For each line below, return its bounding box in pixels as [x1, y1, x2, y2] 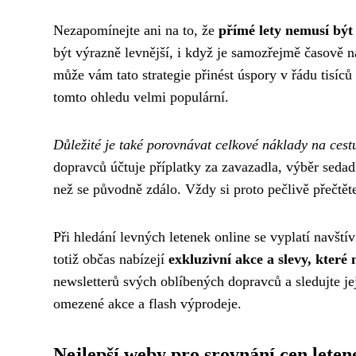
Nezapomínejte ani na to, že [53, 22, 219, 38]
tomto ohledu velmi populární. [53, 89, 229, 105]
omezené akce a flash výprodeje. [53, 296, 242, 311]
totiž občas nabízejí [53, 251, 168, 267]
